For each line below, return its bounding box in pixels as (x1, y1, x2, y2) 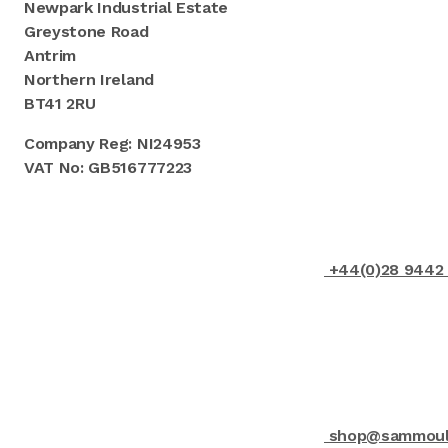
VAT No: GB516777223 (24, 158, 192, 178)
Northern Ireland (24, 70, 154, 90)
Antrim (24, 46, 77, 66)
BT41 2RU (24, 94, 96, 114)
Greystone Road (24, 22, 149, 42)
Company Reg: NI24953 (24, 134, 201, 154)
